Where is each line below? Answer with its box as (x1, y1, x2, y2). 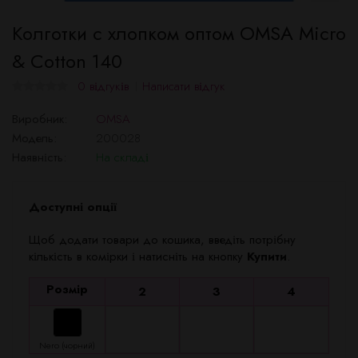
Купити (247, 248, 287, 265)
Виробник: (12, 110, 67, 128)
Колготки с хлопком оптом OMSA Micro (12, 19, 346, 47)
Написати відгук (142, 78, 225, 95)
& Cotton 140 (12, 47, 122, 75)
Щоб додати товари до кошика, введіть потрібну (29, 231, 296, 249)
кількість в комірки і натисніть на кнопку (29, 248, 247, 265)
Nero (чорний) (39, 339, 95, 352)
